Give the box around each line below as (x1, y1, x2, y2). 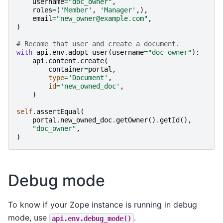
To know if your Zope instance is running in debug (8, 200, 197, 210)
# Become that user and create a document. (16, 40, 180, 48)
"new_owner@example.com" (56, 14, 148, 23)
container (48, 65, 84, 74)
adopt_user (68, 48, 108, 57)
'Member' (60, 6, 92, 14)
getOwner (116, 116, 148, 124)
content (48, 57, 76, 65)
